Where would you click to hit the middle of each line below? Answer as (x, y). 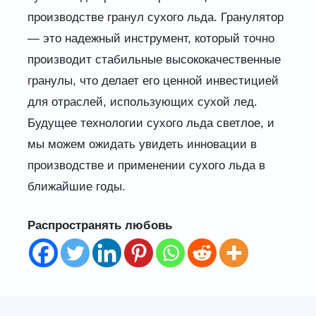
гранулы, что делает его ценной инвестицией (153, 80)
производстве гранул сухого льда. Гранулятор (155, 17)
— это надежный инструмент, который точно (151, 38)
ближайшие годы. (76, 186)
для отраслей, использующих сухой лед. (142, 102)
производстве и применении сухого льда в (146, 165)
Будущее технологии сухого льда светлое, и (151, 123)
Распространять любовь (99, 226)
